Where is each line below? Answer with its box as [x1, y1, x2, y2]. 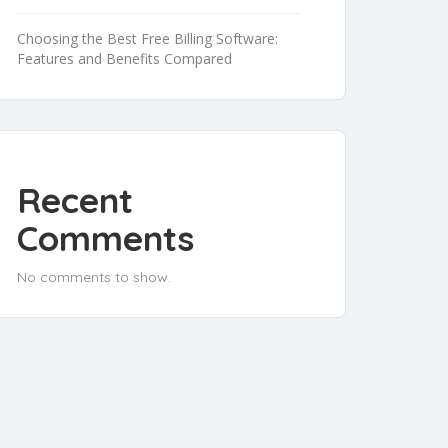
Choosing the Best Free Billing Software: [17, 29, 278, 49]
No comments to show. [17, 268, 171, 287]
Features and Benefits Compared [17, 49, 232, 69]
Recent [17, 178, 133, 223]
